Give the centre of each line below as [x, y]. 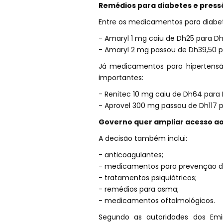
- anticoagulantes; [131, 155]
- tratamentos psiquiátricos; [147, 177]
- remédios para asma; [138, 189]
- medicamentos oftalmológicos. [157, 200]
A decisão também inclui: [143, 138]
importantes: [121, 77]
